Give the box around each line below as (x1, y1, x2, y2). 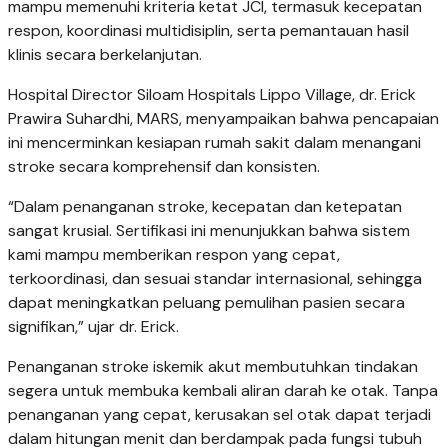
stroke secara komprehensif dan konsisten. (8, 155, 320, 177)
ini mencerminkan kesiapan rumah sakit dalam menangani (8, 131, 421, 153)
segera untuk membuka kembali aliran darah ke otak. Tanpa (8, 379, 438, 401)
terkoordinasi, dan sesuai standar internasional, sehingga (8, 267, 422, 289)
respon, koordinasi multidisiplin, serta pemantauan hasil (8, 19, 409, 41)
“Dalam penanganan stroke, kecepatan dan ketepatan (8, 195, 402, 217)
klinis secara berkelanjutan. (8, 43, 202, 65)
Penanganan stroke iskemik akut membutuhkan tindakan (8, 355, 418, 377)
